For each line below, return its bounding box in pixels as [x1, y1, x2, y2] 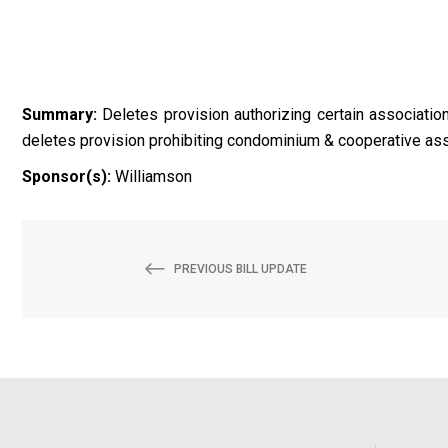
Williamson [111, 167, 192, 186]
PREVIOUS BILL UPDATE [174, 262, 307, 277]
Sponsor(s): [22, 167, 111, 186]
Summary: [22, 105, 97, 124]
